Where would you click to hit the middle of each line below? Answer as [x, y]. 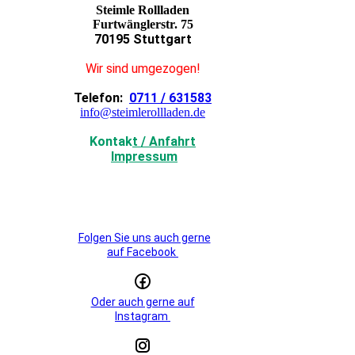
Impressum [144, 157]
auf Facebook [143, 252]
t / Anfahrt [164, 142]
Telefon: [101, 98]
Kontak [111, 142]
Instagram [143, 317]
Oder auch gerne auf [143, 302]
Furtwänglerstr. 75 [143, 25]
